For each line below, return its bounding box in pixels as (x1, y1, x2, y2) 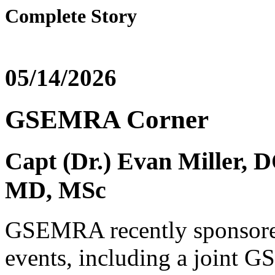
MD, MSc (5, 176, 106, 204)
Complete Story (5, 5, 137, 27)
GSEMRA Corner (5, 105, 209, 134)
